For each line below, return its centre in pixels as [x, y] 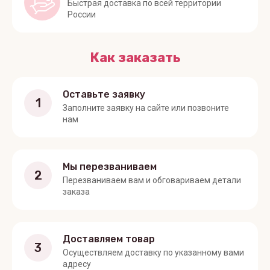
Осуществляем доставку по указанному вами [153, 252]
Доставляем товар [109, 239]
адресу [77, 264]
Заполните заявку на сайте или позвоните [146, 108]
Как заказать [135, 57]
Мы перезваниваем [110, 166]
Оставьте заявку [104, 94]
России [82, 14]
